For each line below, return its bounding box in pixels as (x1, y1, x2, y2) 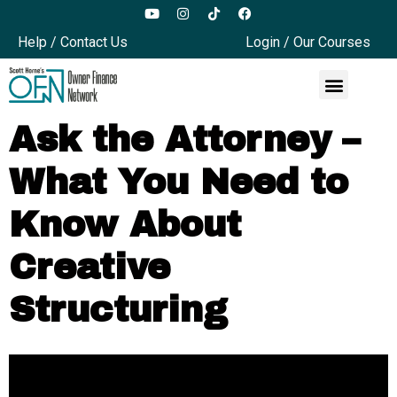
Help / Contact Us (18, 34, 128, 51)
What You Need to (9, 162, 348, 201)
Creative (9, 247, 170, 286)
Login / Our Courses (245, 34, 370, 51)
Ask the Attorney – (9, 120, 360, 159)
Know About (9, 205, 241, 244)
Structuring (9, 290, 227, 329)
